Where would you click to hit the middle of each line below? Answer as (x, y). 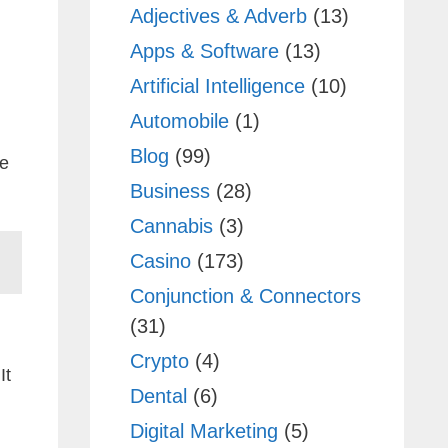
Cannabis (171, 225)
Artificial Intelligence (217, 85)
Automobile (179, 120)
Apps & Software (204, 50)
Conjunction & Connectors (245, 295)
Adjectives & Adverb (218, 15)
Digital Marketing (203, 430)
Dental (158, 395)
